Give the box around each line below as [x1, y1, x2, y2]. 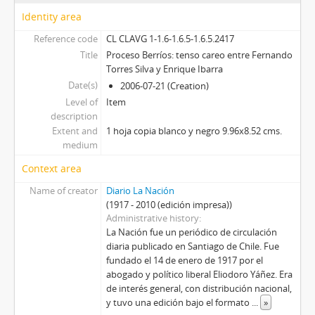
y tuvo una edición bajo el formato [105, 296, 252, 309]
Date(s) [67, 79, 98, 92]
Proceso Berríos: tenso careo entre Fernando [105, 49, 292, 62]
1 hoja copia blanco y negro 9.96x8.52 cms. [105, 124, 282, 138]
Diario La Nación [105, 184, 174, 198]
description [50, 110, 98, 123]
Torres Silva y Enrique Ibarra [105, 63, 223, 76]
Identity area [22, 10, 82, 24]
